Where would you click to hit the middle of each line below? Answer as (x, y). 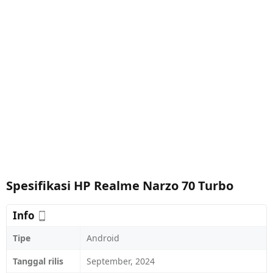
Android (103, 238)
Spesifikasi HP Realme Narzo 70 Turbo (120, 186)
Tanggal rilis (38, 261)
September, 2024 (121, 261)
